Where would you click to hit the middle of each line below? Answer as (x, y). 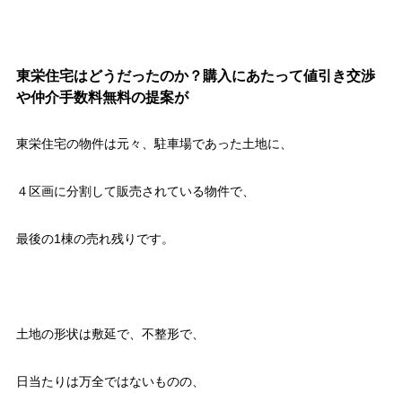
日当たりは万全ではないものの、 (110, 381)
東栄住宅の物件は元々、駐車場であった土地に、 (154, 143)
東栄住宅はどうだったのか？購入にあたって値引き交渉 (195, 75)
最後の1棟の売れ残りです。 (95, 238)
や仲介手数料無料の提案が (102, 96)
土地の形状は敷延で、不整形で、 (110, 333)
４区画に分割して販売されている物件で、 (135, 191)
